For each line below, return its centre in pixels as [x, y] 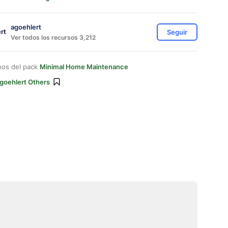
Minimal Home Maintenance [84, 67]
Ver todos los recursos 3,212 [53, 37]
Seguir [177, 32]
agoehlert [26, 27]
